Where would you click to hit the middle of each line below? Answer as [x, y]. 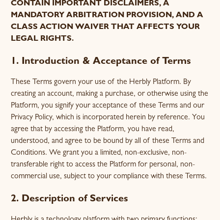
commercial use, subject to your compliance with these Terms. [109, 177]
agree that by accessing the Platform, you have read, [93, 130]
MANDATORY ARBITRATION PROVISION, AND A [107, 16]
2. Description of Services [70, 199]
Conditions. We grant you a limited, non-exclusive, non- [99, 153]
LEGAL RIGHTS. [42, 39]
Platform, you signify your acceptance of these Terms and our [108, 106]
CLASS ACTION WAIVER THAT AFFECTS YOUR [106, 27]
